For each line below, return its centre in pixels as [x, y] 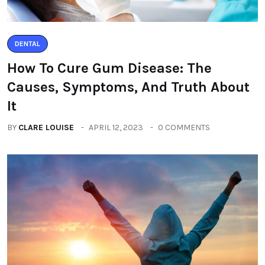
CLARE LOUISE [46, 127]
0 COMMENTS [184, 127]
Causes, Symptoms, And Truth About [128, 87]
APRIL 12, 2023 [116, 127]
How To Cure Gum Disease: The [109, 68]
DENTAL [28, 44]
